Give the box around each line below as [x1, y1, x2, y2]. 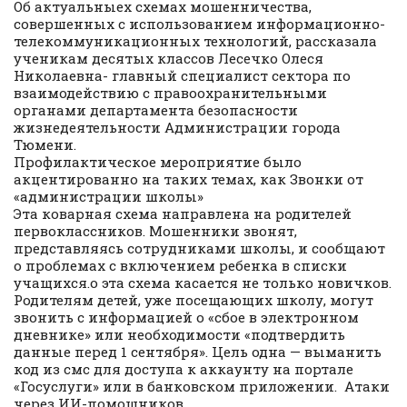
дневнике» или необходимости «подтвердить [14, 325, 345, 344]
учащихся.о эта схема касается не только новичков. [14, 273, 392, 293]
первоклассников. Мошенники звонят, [14, 222, 297, 241]
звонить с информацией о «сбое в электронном [14, 308, 359, 327]
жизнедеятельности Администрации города [14, 118, 341, 137]
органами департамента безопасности [14, 101, 298, 120]
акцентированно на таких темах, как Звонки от [14, 170, 363, 189]
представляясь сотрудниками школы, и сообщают [14, 239, 385, 258]
